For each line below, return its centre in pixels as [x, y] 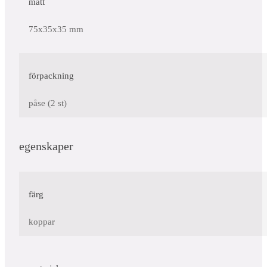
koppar [42, 222]
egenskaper [46, 146]
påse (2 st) [48, 103]
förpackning [51, 76]
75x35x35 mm [56, 30]
